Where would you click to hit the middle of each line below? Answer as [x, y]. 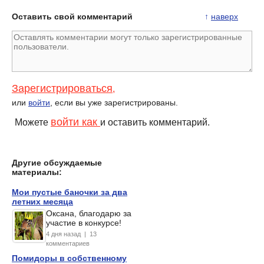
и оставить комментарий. [155, 122]
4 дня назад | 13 [71, 234]
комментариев [68, 243]
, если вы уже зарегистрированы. [114, 102]
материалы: [37, 172]
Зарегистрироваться [62, 88]
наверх [225, 16]
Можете [33, 122]
